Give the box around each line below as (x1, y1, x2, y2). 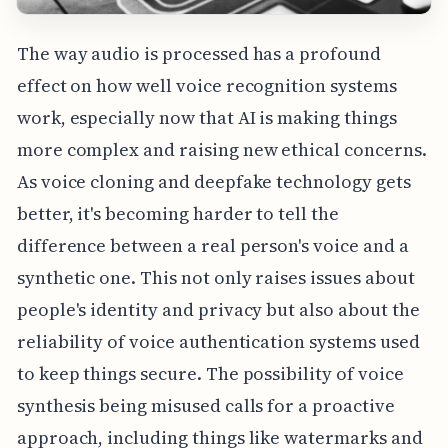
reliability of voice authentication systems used (16, 328, 420, 354)
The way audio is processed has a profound (16, 40, 381, 66)
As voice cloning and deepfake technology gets (16, 168, 411, 194)
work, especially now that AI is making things (16, 104, 397, 130)
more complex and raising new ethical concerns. (16, 136, 427, 162)
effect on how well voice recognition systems (16, 72, 397, 98)
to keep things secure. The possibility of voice (16, 360, 404, 386)
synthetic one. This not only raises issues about (16, 264, 415, 290)
